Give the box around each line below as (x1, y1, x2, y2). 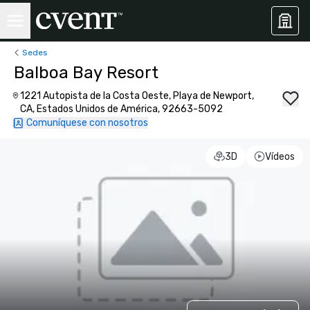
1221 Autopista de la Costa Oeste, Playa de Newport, (20, 90, 255, 102)
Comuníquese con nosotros (26, 117, 148, 129)
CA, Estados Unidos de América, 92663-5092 (20, 103, 224, 115)
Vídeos (264, 150, 295, 163)
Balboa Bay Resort (14, 63, 158, 82)
